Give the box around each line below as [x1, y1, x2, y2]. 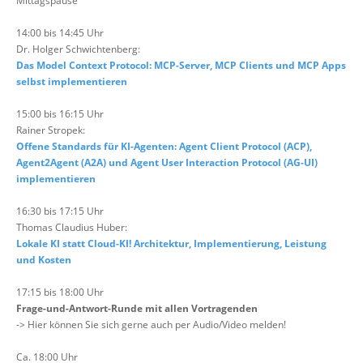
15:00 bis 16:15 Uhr [16, 107, 104, 121]
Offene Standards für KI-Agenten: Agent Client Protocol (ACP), [16, 139, 312, 153]
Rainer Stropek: [16, 123, 85, 137]
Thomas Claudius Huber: [16, 220, 127, 234]
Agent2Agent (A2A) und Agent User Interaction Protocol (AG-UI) [16, 156, 318, 169]
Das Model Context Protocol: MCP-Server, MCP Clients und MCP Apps [16, 58, 346, 72]
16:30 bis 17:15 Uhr [16, 204, 104, 218]
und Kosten [16, 253, 71, 267]
